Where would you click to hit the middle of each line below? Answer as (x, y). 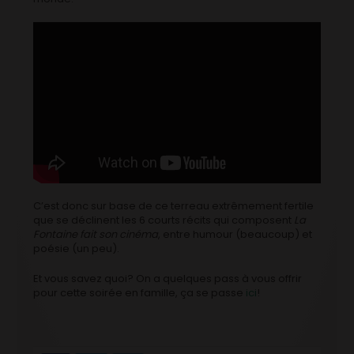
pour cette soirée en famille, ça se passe (139, 293)
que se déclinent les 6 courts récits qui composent (164, 220)
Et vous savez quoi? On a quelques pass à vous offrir (168, 279)
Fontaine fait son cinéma (96, 235)
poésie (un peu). (77, 249)
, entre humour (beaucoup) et (235, 235)
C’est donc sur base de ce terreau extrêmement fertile (174, 206)
